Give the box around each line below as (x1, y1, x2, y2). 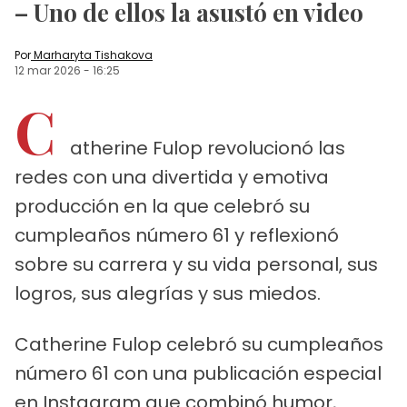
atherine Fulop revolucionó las (70, 134, 345, 161)
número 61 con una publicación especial (15, 360, 382, 386)
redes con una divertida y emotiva (15, 164, 329, 190)
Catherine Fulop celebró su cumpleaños (15, 331, 383, 357)
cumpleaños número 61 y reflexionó (15, 222, 339, 248)
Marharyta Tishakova (34, 46, 153, 63)
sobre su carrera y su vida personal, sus (15, 251, 378, 277)
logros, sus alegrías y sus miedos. (15, 280, 321, 306)
